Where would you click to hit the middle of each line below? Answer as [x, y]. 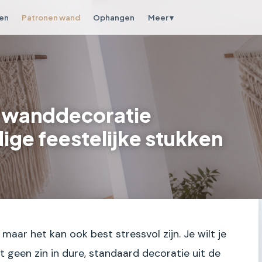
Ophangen [114, 17]
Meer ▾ [161, 17]
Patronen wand [51, 17]
